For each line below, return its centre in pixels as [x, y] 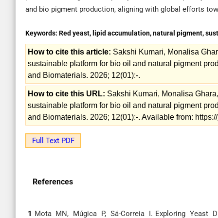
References [53, 182]
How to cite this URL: [66, 94]
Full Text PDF [53, 141]
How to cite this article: [69, 52]
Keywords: [42, 33]
